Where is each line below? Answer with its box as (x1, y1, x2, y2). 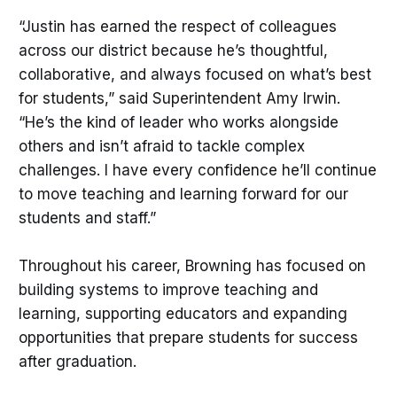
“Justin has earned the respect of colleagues (18, 18, 337, 36)
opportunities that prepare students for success (18, 329, 358, 347)
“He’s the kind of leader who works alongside (18, 113, 339, 132)
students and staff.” (18, 209, 156, 228)
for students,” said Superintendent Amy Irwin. (18, 90, 340, 108)
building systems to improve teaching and (18, 281, 318, 300)
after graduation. (18, 353, 136, 371)
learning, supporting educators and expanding (18, 305, 347, 323)
